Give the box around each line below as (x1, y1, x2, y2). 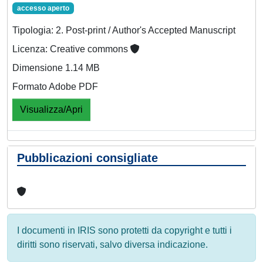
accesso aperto (16, 4, 69, 12)
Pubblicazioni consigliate (17, 151, 158, 164)
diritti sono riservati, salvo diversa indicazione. (17, 239, 208, 249)
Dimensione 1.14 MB (12, 62, 100, 73)
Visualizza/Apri (20, 104, 83, 114)
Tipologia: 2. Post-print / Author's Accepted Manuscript (12, 25, 235, 35)
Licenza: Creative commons (12, 43, 130, 54)
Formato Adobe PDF (12, 81, 98, 92)
